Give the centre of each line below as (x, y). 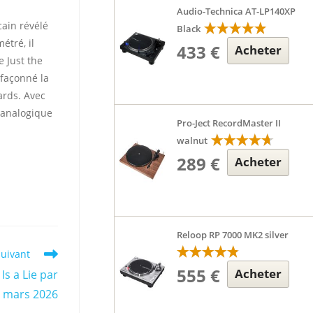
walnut (192, 140)
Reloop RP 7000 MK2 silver (233, 235)
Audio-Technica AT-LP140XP (236, 11)
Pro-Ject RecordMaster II (229, 123)
